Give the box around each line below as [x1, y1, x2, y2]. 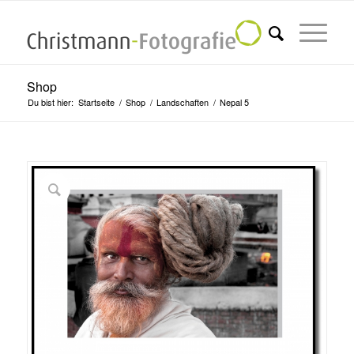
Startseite [77, 96, 115, 108]
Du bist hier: [27, 96, 73, 108]
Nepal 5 [219, 96, 249, 108]
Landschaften [156, 96, 209, 108]
